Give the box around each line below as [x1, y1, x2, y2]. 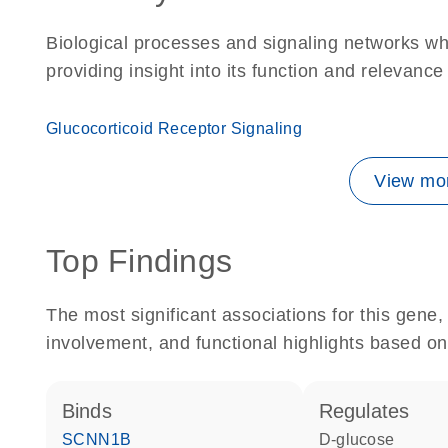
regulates [333, 400, 410, 422]
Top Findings [46, 243, 232, 279]
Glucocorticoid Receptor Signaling [46, 120, 303, 137]
